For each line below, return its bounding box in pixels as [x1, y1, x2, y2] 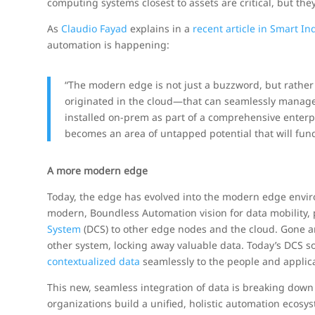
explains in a [127, 22, 193, 35]
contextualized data [47, 255, 141, 268]
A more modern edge [47, 164, 148, 177]
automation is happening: [47, 38, 170, 51]
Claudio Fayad [61, 22, 128, 35]
